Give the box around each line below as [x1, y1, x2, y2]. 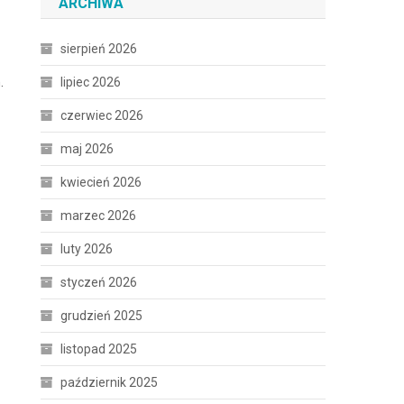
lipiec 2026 [60, 75, 122, 89]
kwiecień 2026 [60, 175, 142, 189]
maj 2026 [60, 142, 115, 156]
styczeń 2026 [60, 275, 138, 289]
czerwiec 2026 [60, 108, 144, 123]
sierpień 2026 [60, 41, 138, 56]
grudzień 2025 [60, 308, 143, 323]
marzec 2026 [60, 208, 137, 223]
